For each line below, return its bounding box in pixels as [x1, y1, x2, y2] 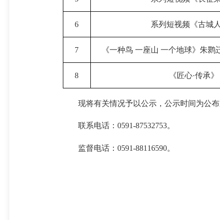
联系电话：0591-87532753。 [78, 121, 175, 130]
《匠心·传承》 [169, 71, 219, 80]
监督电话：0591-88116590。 [78, 143, 175, 152]
